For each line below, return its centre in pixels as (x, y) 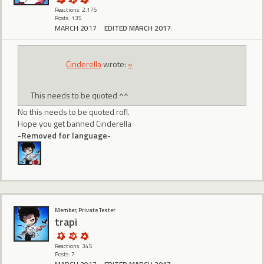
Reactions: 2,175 (76, 9)
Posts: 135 (68, 18)
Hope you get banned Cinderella (75, 124)
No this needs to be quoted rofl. (74, 112)
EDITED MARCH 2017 (138, 28)
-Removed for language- (64, 136)
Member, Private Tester (85, 210)
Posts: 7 (65, 254)
